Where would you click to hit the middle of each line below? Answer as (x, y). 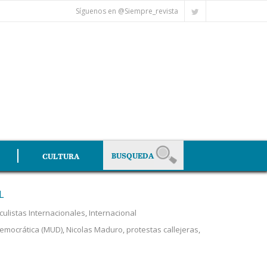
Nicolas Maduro (94, 229)
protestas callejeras (162, 229)
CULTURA (61, 156)
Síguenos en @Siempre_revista (127, 11)
